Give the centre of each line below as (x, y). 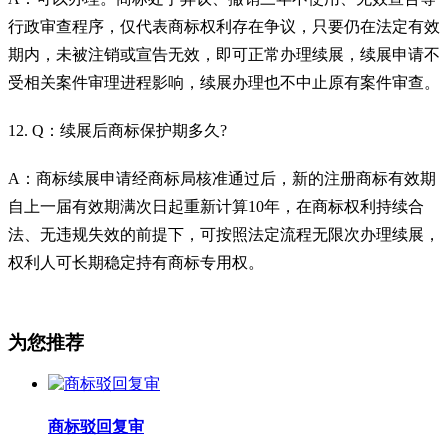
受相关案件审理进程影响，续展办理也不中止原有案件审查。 (224, 82)
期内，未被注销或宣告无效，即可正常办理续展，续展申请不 (224, 54)
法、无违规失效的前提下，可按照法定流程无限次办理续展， (224, 234)
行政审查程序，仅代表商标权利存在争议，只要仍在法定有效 (224, 26)
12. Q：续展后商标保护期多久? (117, 130)
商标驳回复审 (96, 426)
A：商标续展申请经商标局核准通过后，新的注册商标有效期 (222, 178)
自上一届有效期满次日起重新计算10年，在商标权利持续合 (216, 206)
